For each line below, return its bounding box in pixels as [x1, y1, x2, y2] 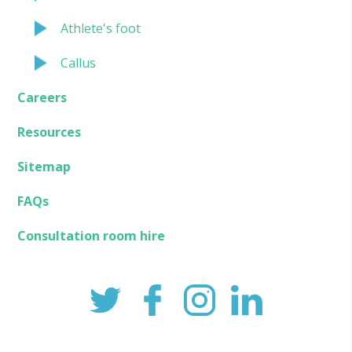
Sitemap [17, 157, 71, 175]
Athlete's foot [60, 19, 141, 37]
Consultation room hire [17, 226, 166, 244]
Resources [17, 123, 82, 141]
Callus [60, 53, 97, 71]
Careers [17, 88, 68, 106]
